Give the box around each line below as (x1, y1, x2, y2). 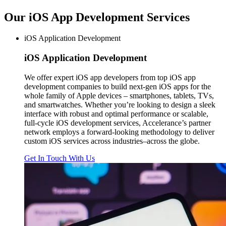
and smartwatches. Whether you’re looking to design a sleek (24, 100, 215, 109)
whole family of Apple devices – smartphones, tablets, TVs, (24, 91, 214, 100)
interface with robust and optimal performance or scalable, (24, 109, 208, 118)
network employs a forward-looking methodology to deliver (24, 127, 214, 136)
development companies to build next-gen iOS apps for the (24, 82, 211, 91)
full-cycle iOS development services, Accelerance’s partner (24, 118, 211, 127)
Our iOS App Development (4, 10, 147, 24)
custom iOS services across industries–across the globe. (24, 136, 202, 145)
